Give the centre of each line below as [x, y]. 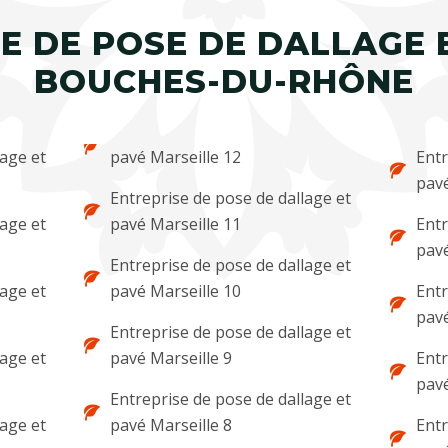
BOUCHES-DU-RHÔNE [224, 81]
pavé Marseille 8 [171, 425]
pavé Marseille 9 [171, 358]
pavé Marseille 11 [176, 224]
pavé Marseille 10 [176, 291]
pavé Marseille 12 [176, 157]
